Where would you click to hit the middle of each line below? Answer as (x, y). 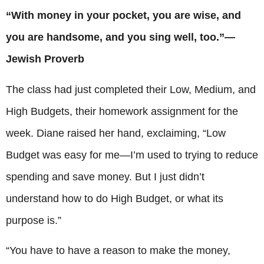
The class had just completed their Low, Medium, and (131, 89)
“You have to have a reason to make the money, (118, 251)
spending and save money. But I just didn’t (105, 176)
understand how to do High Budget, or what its (115, 198)
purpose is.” (34, 220)
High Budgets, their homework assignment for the (122, 111)
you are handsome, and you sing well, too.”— (121, 37)
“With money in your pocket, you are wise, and (123, 16)
